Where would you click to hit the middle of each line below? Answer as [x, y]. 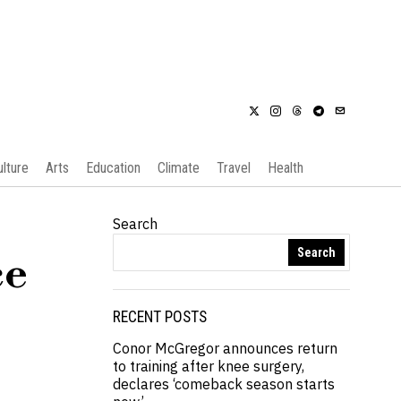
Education [113, 168]
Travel [233, 168]
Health [285, 168]
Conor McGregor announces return [225, 348]
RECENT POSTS [160, 317]
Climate [178, 168]
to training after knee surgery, [209, 366]
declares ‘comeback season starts [224, 384]
